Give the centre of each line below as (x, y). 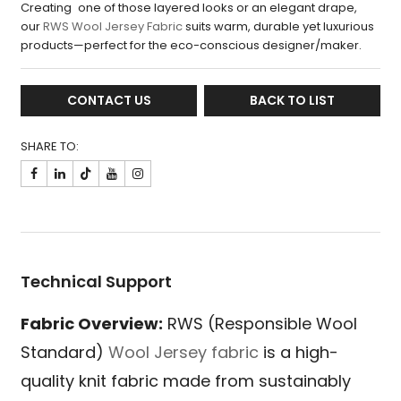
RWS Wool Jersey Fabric (113, 27)
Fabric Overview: (92, 324)
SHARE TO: (50, 147)
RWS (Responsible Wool (260, 324)
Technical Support (97, 282)
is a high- (299, 353)
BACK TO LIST (292, 101)
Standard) (65, 353)
